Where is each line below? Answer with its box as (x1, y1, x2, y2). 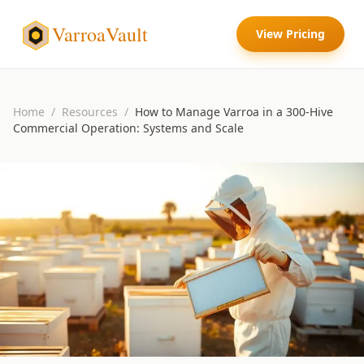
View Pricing (256, 26, 325, 41)
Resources (62, 104, 118, 119)
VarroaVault (52, 21, 148, 47)
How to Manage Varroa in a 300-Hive (135, 104, 333, 119)
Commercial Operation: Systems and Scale (13, 120, 244, 136)
